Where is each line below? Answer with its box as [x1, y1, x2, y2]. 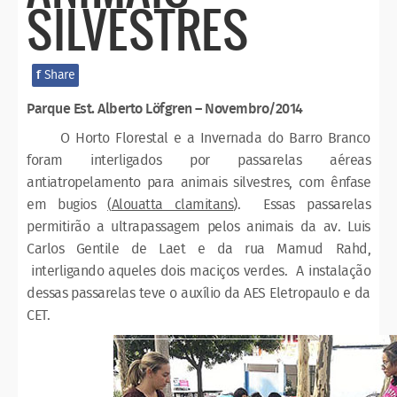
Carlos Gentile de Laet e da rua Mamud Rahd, [27, 237, 370, 261]
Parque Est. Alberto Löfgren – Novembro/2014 [27, 97, 303, 121]
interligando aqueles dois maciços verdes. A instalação [27, 260, 370, 283]
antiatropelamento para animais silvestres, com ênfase [27, 171, 370, 194]
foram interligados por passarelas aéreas [27, 149, 370, 172]
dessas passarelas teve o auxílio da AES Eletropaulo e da [27, 282, 370, 305]
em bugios [27, 193, 108, 216]
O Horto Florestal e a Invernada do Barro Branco [27, 127, 370, 150]
